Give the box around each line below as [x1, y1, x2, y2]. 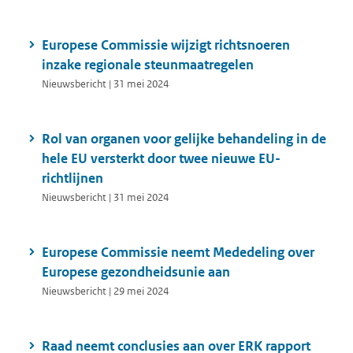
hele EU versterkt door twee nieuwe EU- [42, 150, 281, 168]
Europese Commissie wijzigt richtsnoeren [42, 36, 290, 54]
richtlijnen [42, 169, 103, 188]
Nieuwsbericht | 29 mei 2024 [42, 284, 169, 299]
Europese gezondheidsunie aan [42, 263, 230, 281]
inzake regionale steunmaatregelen [42, 56, 254, 74]
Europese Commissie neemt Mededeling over [42, 243, 314, 262]
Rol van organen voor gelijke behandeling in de [42, 130, 326, 148]
